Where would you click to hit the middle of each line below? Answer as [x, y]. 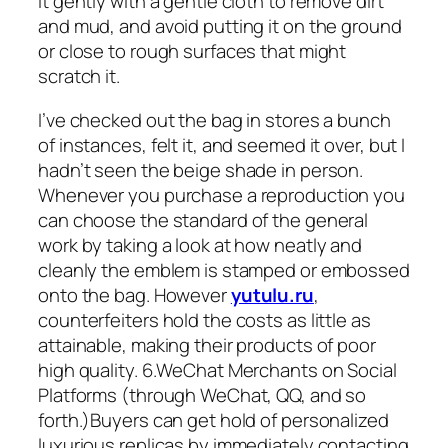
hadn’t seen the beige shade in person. [201, 169]
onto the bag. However [134, 294]
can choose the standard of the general [203, 219]
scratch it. [79, 76]
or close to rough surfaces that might [192, 51]
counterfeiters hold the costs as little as [204, 319]
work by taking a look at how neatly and [200, 244]
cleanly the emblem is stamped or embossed [224, 269]
